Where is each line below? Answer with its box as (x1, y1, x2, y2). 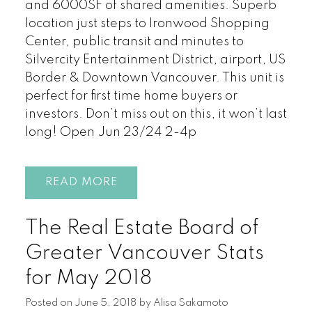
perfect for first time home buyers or (24, 90, 237, 103)
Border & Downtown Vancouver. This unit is (24, 72, 284, 85)
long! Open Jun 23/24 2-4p (24, 126, 196, 139)
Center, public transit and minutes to (24, 36, 244, 49)
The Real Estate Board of (24, 217, 258, 239)
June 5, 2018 (74, 297, 136, 308)
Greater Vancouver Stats (24, 242, 264, 264)
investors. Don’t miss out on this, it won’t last (24, 108, 287, 121)
